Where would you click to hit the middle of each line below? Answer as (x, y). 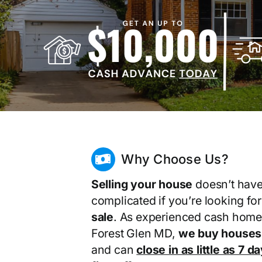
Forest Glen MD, (135, 233)
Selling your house (142, 184)
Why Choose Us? (175, 159)
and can (114, 249)
